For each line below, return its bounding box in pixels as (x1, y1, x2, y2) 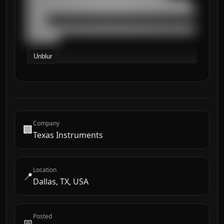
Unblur (33, 52, 52, 60)
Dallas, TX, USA (33, 176, 88, 187)
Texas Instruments (33, 129, 103, 140)
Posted (33, 212, 52, 220)
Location (33, 165, 56, 174)
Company (33, 119, 59, 127)
